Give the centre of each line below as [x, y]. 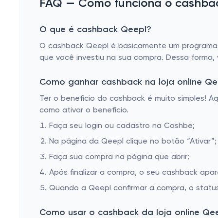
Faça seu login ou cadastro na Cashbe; [122, 126]
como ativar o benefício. [84, 110]
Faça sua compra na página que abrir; [119, 157]
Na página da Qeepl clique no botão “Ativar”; [133, 142]
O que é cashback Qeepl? [95, 30]
